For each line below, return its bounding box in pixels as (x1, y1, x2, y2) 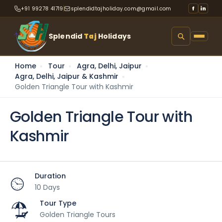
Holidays (96, 31, 131, 41)
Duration (35, 170, 66, 181)
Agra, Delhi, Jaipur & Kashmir (15, 71, 118, 81)
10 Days (35, 182, 60, 192)
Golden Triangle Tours (40, 209, 115, 220)
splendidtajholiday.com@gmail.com (70, 4, 171, 12)
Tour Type (40, 198, 76, 208)
